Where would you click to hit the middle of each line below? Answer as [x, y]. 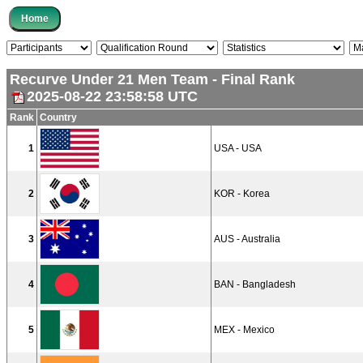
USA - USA [238, 148]
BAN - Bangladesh [255, 284]
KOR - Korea [242, 194]
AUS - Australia [247, 239]
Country [58, 117]
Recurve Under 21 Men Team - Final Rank [152, 79]
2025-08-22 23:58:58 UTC [112, 96]
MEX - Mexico [244, 330]
